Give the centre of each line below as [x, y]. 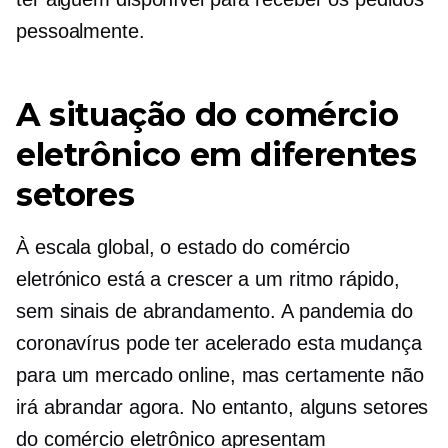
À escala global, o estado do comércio [183, 247]
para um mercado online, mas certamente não [220, 375]
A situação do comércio [207, 114]
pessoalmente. [80, 31]
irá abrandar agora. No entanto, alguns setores [222, 407]
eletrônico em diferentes [216, 154]
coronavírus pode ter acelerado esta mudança [219, 343]
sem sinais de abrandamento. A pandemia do [214, 311]
